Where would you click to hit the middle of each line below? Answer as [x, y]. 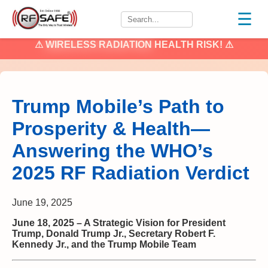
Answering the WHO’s [112, 151]
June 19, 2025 [42, 202]
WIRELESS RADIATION [99, 45]
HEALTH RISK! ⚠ [193, 45]
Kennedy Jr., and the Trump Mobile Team [104, 244]
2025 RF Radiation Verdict [131, 173]
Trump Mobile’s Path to [118, 107]
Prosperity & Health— [111, 129]
